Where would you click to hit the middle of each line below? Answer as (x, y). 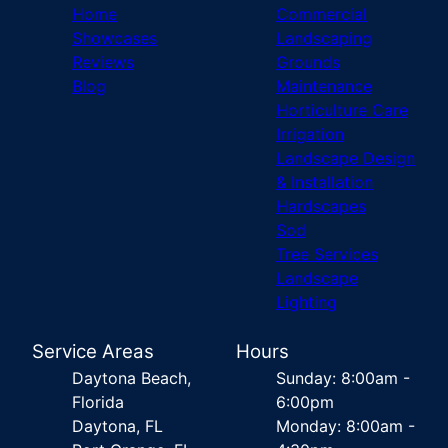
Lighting (306, 301)
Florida (98, 401)
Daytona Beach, (131, 377)
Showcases (114, 37)
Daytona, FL (117, 425)
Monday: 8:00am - (345, 425)
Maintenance (324, 85)
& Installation (324, 181)
